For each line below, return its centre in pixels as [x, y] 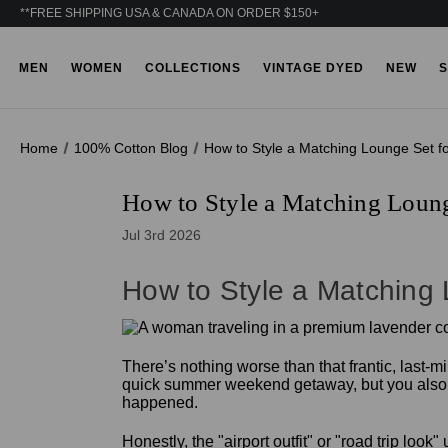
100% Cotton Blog [131, 148]
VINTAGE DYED [313, 67]
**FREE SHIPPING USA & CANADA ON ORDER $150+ [169, 13]
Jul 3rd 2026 [161, 235]
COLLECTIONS [193, 67]
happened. [160, 402]
